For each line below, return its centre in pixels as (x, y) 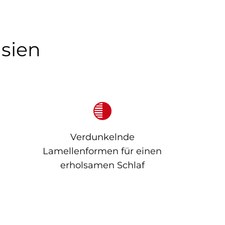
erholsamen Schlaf (102, 165)
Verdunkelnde (102, 137)
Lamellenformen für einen (102, 151)
